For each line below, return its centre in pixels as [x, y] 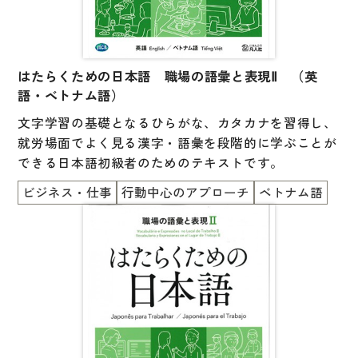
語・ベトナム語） [71, 95]
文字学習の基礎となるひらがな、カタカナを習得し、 [177, 123]
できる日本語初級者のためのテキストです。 [151, 163]
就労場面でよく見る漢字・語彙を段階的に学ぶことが [177, 143]
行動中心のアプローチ [186, 192]
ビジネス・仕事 [68, 192]
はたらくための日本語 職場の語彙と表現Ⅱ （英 [168, 76]
